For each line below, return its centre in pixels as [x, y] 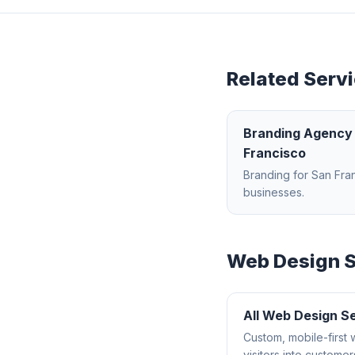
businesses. [274, 193]
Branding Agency [298, 134]
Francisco [275, 153]
